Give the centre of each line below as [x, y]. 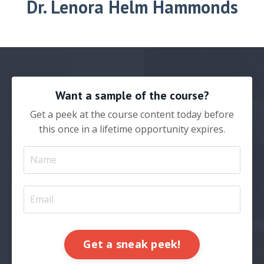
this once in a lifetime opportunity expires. [132, 129]
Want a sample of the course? [132, 95]
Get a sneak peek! [132, 244]
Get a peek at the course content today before [132, 114]
